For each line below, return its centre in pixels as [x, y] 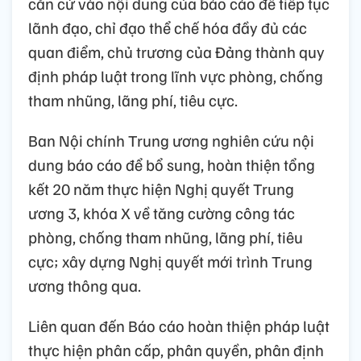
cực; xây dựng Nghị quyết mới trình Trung [170, 261]
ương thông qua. [85, 285]
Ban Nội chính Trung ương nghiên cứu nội [171, 140]
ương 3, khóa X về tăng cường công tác [162, 212]
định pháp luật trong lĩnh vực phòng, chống [176, 75]
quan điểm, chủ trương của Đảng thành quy [176, 51]
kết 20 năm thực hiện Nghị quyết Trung [161, 188]
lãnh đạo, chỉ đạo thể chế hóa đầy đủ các [168, 27]
